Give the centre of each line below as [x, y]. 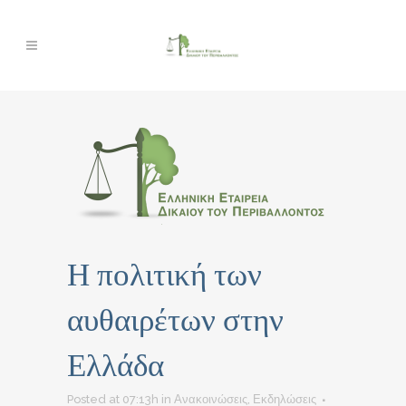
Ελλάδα [116, 364]
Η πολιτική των [164, 274]
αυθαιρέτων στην [175, 319]
